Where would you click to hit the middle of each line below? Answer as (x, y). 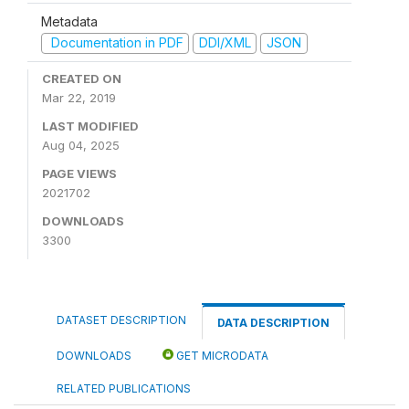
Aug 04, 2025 (81, 145)
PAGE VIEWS (79, 173)
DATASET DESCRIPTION (121, 320)
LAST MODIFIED (90, 126)
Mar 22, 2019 (79, 97)
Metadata (69, 22)
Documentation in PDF (115, 43)
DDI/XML (225, 43)
